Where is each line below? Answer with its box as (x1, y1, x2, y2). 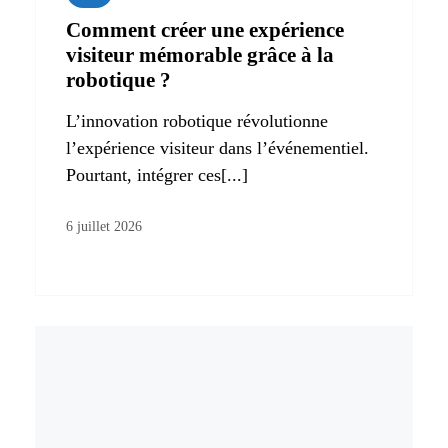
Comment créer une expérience (66, 17, 344, 42)
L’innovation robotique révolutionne (66, 110, 328, 131)
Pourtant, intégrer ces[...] (66, 164, 248, 185)
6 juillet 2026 (66, 218, 142, 234)
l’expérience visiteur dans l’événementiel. (66, 137, 369, 158)
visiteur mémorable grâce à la (66, 42, 334, 67)
